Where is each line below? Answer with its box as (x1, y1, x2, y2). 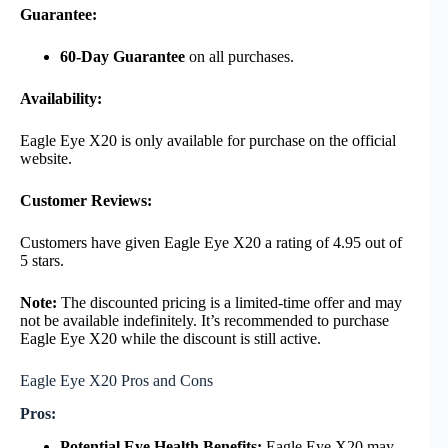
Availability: (20, 90, 102, 108)
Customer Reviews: (20, 192, 152, 210)
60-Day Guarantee (60, 48, 185, 66)
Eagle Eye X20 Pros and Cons (20, 372, 213, 390)
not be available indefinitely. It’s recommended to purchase (20, 312, 389, 330)
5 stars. (20, 252, 64, 270)
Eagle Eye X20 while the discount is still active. (20, 330, 321, 348)
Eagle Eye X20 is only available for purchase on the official (20, 132, 396, 150)
